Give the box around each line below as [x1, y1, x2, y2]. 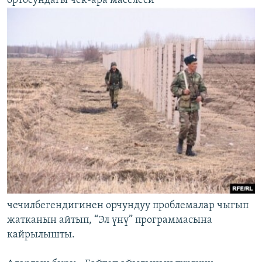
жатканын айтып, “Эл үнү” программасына [7, 215, 212, 226]
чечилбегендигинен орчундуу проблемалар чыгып [7, 200, 249, 212]
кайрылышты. [7, 229, 75, 241]
